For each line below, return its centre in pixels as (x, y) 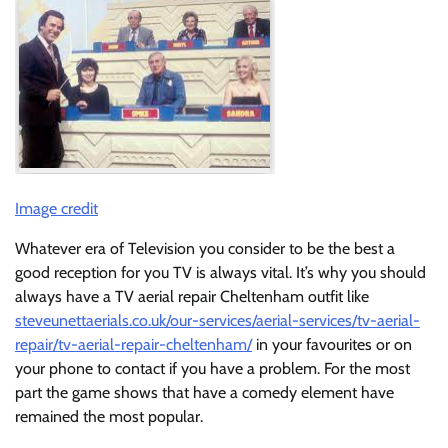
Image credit (56, 209)
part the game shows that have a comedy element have (204, 393)
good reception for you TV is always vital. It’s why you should (220, 273)
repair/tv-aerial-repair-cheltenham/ (133, 345)
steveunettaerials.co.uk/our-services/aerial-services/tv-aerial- (217, 321)
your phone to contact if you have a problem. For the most (212, 369)
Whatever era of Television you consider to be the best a (205, 249)
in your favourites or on (332, 345)
